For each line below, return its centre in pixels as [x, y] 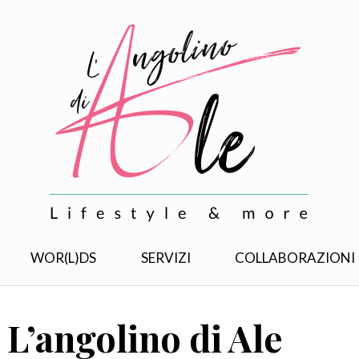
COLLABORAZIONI [294, 258]
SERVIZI [165, 258]
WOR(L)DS [64, 258]
